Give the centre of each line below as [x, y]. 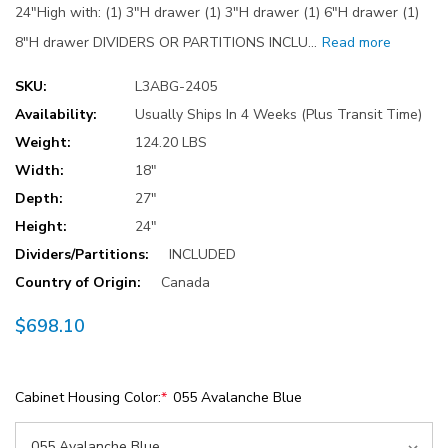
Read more [356, 43]
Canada [185, 283]
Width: [39, 171]
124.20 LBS [171, 143]
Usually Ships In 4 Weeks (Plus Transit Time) [278, 115]
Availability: [56, 115]
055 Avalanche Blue [237, 398]
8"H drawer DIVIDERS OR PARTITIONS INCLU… [166, 43]
